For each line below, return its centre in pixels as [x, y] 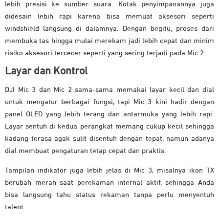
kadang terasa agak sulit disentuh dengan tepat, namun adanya [109, 139]
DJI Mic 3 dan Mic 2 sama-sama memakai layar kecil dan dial [109, 90]
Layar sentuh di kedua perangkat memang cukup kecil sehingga [109, 127]
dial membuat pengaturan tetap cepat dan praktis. [86, 151]
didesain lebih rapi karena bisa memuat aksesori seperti [109, 17]
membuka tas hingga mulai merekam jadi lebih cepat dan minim [109, 41]
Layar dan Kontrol [46, 72]
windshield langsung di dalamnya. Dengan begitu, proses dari [109, 29]
